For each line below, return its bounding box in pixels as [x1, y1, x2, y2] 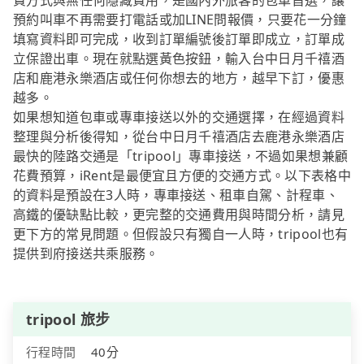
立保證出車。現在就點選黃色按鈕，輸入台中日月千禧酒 [13, 50, 345, 68]
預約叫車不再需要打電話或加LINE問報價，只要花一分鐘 [13, 11, 347, 29]
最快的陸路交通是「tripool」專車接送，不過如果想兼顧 [13, 147, 349, 166]
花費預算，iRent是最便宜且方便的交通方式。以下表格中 [13, 167, 351, 185]
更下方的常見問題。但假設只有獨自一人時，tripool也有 [13, 225, 349, 244]
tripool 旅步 [26, 310, 110, 330]
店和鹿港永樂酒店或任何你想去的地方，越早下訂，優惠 [13, 69, 345, 88]
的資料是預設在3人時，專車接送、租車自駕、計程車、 [13, 186, 340, 205]
